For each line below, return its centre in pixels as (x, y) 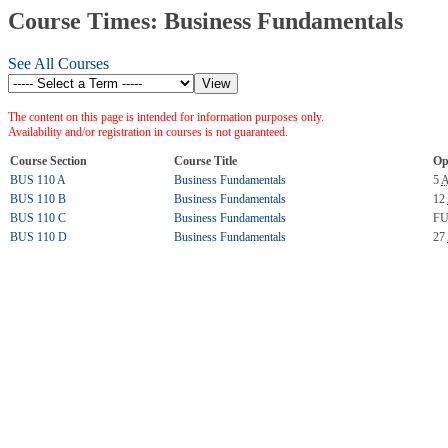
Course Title (205, 160)
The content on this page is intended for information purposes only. (166, 116)
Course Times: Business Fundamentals (205, 21)
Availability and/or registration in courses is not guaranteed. (148, 131)
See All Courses (58, 63)
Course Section (48, 160)
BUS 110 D (38, 236)
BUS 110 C (38, 217)
